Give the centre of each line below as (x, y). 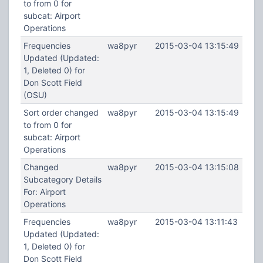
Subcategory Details (62, 179)
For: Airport (44, 192)
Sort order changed (61, 112)
